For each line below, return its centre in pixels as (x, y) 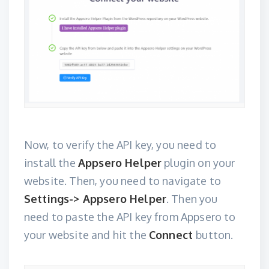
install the (51, 163)
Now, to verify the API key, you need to (120, 145)
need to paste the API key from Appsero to (130, 217)
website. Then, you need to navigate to (123, 181)
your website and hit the (87, 235)
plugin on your (198, 163)
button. (215, 235)
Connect (173, 235)
